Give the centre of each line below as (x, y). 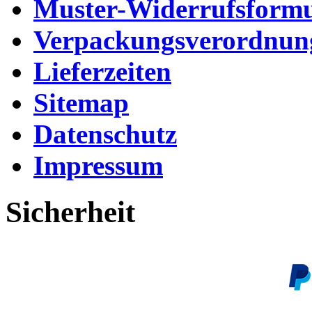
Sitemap (81, 102)
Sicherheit (70, 212)
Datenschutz (105, 134)
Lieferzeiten (102, 71)
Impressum (98, 165)
